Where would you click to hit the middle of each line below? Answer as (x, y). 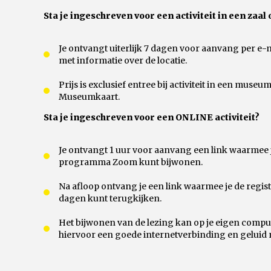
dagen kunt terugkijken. (110, 198)
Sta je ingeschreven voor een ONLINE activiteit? (152, 117)
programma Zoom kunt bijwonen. (131, 162)
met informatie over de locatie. (123, 60)
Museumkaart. (89, 97)
